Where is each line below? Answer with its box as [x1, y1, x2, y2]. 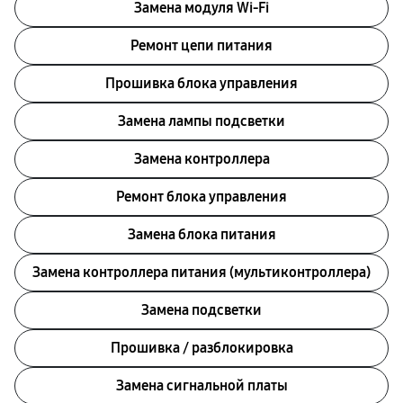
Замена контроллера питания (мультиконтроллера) [32, 264, 371, 281]
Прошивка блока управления [105, 75, 298, 92]
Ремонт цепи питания [130, 37, 273, 54]
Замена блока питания [127, 226, 276, 243]
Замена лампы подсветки [118, 112, 285, 130]
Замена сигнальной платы [115, 377, 288, 394]
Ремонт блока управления [116, 188, 287, 205]
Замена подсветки [141, 301, 262, 318]
